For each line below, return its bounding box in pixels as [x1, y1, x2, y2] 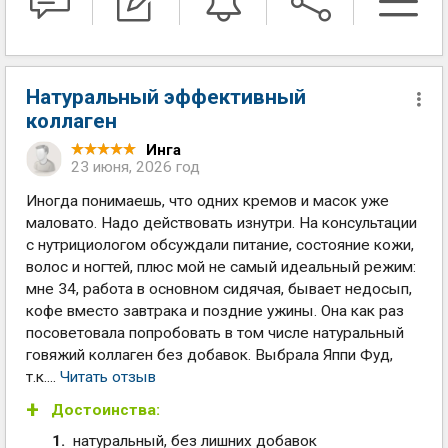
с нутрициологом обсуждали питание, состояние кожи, [26, 236, 414, 254]
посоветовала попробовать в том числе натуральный [26, 324, 404, 342]
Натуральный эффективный [26, 85, 306, 109]
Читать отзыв [60, 368, 156, 386]
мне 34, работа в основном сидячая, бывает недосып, [26, 280, 412, 298]
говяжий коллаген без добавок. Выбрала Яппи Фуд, [26, 346, 393, 364]
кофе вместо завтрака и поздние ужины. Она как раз [26, 302, 404, 320]
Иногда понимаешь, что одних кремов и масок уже [26, 192, 389, 210]
